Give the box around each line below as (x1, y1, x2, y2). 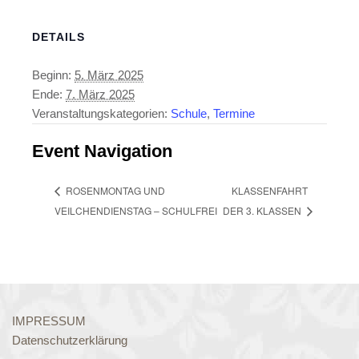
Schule (171, 107, 207, 120)
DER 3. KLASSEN (222, 204, 304, 218)
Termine (213, 107, 255, 120)
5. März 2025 (75, 68, 143, 82)
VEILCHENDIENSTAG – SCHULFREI (54, 204, 217, 218)
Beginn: (32, 68, 71, 82)
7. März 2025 (66, 87, 135, 101)
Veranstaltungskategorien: (32, 107, 167, 120)
